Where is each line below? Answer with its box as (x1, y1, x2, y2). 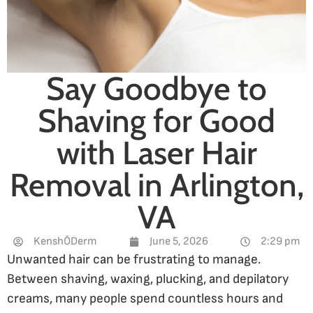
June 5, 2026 (149, 234, 208, 248)
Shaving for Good (38, 101, 275, 140)
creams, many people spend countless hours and (7, 290, 283, 307)
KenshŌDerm (33, 234, 97, 248)
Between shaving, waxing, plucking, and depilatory (7, 270, 289, 287)
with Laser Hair (56, 133, 257, 173)
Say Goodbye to (46, 68, 267, 108)
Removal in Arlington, (9, 165, 304, 205)
